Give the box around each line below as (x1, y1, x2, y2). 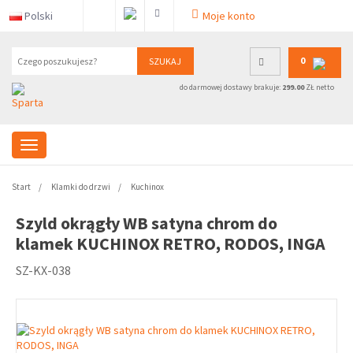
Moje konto (203, 9, 255, 23)
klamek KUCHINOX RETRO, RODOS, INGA (16, 232, 325, 255)
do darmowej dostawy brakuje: (179, 82, 282, 92)
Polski (22, 9, 55, 23)
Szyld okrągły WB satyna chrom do (16, 212, 277, 234)
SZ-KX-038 (16, 262, 71, 278)
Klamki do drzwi (51, 181, 110, 192)
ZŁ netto (303, 82, 334, 92)
